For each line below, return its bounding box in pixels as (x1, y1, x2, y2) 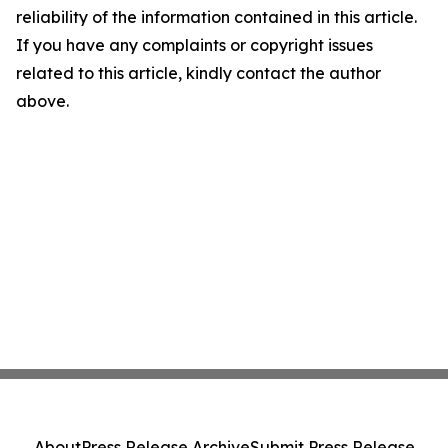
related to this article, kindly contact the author (16, 63, 381, 83)
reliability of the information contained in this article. (16, 7, 417, 27)
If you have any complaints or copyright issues (16, 35, 373, 55)
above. (16, 91, 69, 111)
